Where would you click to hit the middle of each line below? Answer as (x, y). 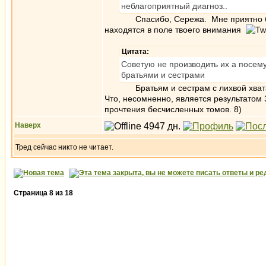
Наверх (28, 125)
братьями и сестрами (163, 75)
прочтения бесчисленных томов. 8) (173, 109)
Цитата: (135, 52)
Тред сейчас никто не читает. (64, 147)
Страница (31, 193)
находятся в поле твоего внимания (175, 30)
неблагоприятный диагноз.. (174, 6)
